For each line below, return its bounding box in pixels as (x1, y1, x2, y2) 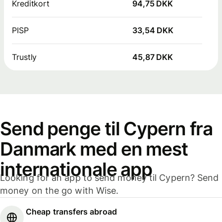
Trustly (12, 52, 37, 62)
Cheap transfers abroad (26, 207, 117, 217)
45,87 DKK (132, 52, 173, 62)
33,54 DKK (132, 25, 174, 35)
